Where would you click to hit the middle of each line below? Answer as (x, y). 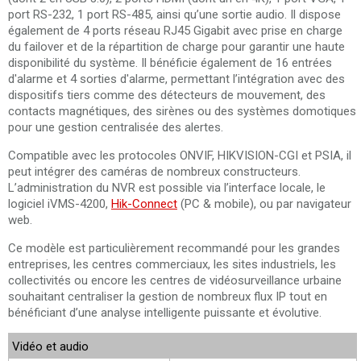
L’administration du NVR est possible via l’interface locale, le (167, 188)
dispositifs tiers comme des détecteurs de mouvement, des (167, 95)
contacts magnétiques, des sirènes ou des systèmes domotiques (182, 111)
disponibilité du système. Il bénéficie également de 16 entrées (170, 63)
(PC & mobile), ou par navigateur (264, 204)
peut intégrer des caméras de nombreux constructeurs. (154, 172)
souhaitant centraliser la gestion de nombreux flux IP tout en (168, 297)
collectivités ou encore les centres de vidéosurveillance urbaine (175, 280)
